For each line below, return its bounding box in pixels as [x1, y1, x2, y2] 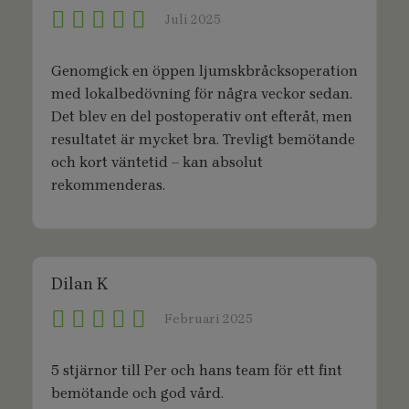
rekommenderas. [51, 176, 165, 194]
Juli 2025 [164, 12, 221, 27]
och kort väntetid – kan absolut [51, 153, 263, 171]
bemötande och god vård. [51, 384, 224, 402]
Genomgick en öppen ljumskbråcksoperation [51, 62, 358, 79]
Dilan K [51, 274, 108, 294]
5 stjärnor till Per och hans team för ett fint [51, 362, 342, 379]
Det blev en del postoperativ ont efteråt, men [51, 108, 352, 125]
